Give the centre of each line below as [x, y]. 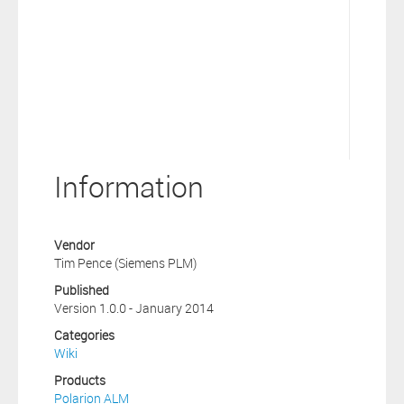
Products [80, 380]
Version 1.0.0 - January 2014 [134, 308]
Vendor [74, 244]
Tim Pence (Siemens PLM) [125, 262]
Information [129, 186]
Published [82, 289]
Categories [84, 335]
